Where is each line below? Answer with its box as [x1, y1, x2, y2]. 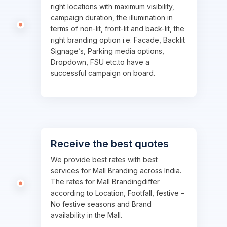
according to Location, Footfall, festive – [51, 188, 184, 197]
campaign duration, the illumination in [51, 13, 173, 22]
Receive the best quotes [51, 138, 169, 150]
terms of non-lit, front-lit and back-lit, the [51, 24, 184, 33]
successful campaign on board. [51, 69, 155, 78]
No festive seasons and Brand [51, 200, 152, 208]
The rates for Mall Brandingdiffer [51, 177, 160, 186]
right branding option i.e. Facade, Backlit [51, 35, 185, 44]
